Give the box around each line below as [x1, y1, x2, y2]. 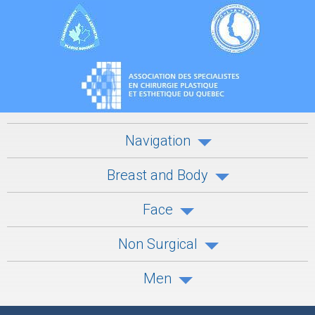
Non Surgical [117, 236, 198, 253]
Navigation [124, 132, 191, 150]
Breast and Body [107, 167, 208, 184]
